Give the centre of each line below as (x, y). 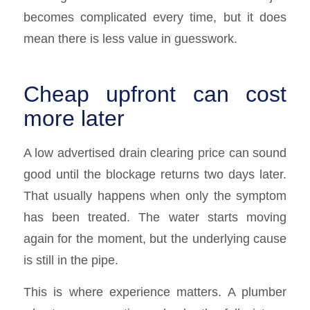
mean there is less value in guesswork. (130, 39)
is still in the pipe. (71, 259)
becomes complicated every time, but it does (155, 17)
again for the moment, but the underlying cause (155, 238)
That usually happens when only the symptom (155, 195)
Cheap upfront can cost (155, 94)
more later (74, 119)
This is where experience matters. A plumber (155, 292)
